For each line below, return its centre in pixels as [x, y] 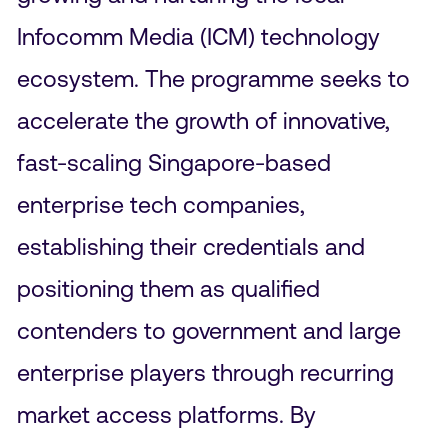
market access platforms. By [166, 414]
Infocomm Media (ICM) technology [198, 36]
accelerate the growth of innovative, [203, 120]
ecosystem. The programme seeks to [213, 78]
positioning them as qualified [168, 288]
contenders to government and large [208, 330]
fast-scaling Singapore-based [173, 162]
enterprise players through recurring [205, 372]
